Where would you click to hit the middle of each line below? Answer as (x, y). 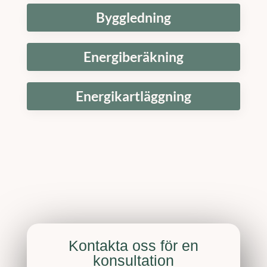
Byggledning (133, 18)
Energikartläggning (133, 97)
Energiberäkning (133, 57)
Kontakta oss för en (133, 246)
